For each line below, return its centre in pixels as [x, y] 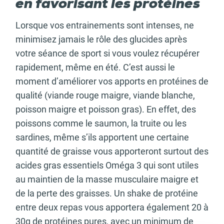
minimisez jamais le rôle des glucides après [101, 39]
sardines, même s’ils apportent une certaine [102, 137]
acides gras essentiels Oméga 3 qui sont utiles [107, 165]
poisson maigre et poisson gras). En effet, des [106, 109]
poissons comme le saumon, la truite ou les [101, 123]
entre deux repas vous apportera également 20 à [112, 207]
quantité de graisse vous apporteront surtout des [112, 151]
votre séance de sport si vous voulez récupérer [107, 53]
